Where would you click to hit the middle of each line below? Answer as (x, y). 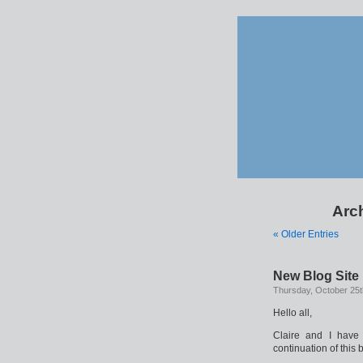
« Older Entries (306, 234)
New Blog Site (316, 276)
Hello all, (293, 313)
